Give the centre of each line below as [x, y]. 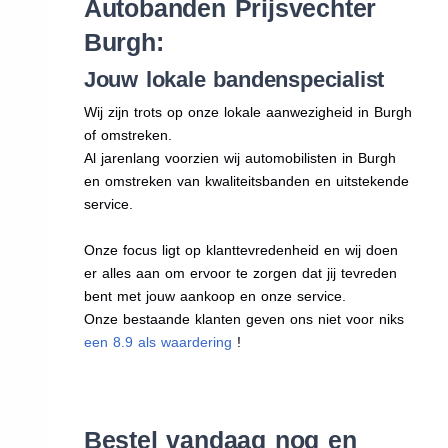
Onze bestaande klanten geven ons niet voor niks [243, 318]
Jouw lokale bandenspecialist [234, 79]
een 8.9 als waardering [157, 341]
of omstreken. [127, 134]
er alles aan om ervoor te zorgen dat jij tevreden [240, 272]
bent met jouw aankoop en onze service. [214, 295]
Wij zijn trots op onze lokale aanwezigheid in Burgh [247, 111]
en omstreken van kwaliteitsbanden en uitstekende [246, 180]
